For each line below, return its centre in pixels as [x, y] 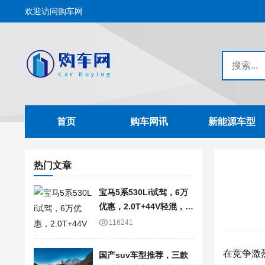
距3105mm [119, 221]
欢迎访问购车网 [54, 11]
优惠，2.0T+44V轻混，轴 [146, 206]
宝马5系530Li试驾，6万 [143, 192]
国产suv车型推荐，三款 [143, 255]
